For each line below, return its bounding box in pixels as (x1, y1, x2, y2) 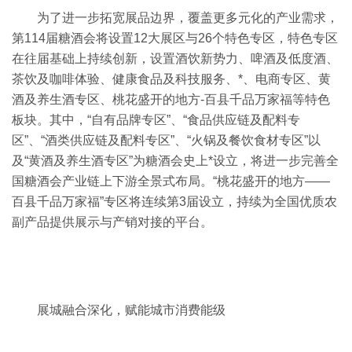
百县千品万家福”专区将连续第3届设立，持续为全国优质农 (12, 194, 337, 208)
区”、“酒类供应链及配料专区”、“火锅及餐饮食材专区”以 (12, 133, 321, 147)
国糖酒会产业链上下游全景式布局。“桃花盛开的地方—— (12, 174, 330, 188)
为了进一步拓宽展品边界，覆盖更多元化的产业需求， (37, 10, 339, 24)
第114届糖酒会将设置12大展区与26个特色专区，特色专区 (12, 31, 338, 45)
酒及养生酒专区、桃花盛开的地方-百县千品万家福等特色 (12, 92, 330, 106)
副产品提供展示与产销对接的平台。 (12, 214, 213, 229)
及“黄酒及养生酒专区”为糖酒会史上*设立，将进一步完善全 (12, 153, 339, 167)
